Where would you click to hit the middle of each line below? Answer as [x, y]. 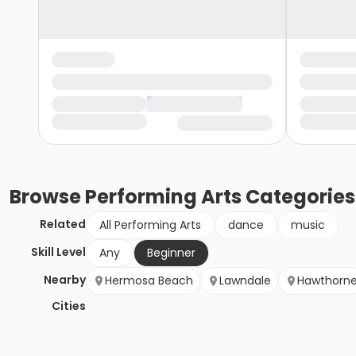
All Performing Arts [150, 225]
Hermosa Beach [149, 281]
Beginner [171, 253]
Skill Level [58, 252]
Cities [69, 306]
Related [63, 224]
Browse [47, 197]
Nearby [65, 280]
